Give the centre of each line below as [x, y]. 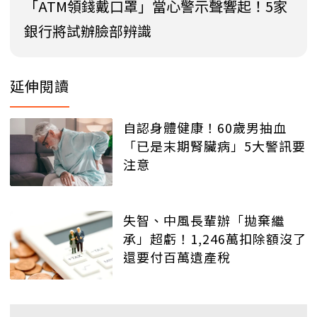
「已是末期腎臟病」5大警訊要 [214, 145]
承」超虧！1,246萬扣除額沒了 [215, 239]
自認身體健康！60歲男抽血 [205, 127]
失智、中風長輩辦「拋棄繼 [204, 220]
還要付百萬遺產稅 [177, 257]
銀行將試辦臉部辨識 [88, 30]
